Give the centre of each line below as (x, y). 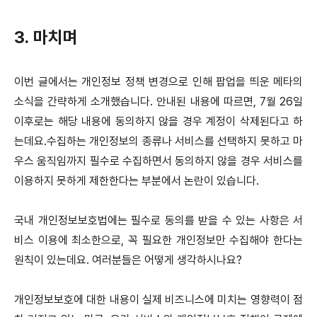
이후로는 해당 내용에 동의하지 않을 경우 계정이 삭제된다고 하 (158, 121)
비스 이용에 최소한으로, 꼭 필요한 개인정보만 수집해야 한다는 (158, 240)
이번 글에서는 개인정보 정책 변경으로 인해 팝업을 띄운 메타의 (158, 81)
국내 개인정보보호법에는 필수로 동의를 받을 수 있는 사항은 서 (158, 220)
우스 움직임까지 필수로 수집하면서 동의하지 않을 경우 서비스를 (158, 161)
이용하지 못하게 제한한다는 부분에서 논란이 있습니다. (137, 180)
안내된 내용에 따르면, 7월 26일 (230, 101)
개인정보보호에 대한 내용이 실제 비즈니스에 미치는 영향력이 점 (158, 299)
